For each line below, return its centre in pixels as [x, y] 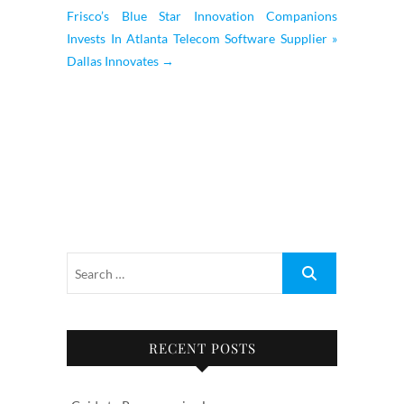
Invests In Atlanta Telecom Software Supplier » [202, 38]
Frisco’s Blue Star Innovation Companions [202, 16]
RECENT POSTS [202, 348]
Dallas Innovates [114, 61]
